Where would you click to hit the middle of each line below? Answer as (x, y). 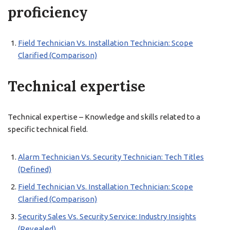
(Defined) (35, 169)
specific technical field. (48, 129)
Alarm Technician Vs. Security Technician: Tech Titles (111, 157)
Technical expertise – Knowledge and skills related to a (104, 117)
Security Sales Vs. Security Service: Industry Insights (107, 216)
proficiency (48, 12)
